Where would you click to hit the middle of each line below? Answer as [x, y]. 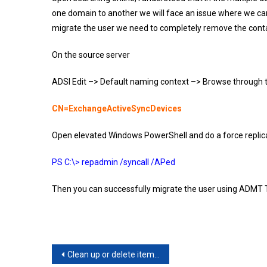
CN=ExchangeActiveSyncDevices [117, 108]
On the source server [91, 55]
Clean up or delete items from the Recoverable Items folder [111, 254]
